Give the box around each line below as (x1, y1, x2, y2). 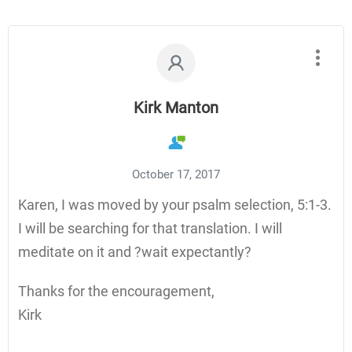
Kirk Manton (134, 98, 218, 118)
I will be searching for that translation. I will (18, 220, 282, 237)
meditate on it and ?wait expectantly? (18, 244, 251, 261)
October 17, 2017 (132, 167, 220, 182)
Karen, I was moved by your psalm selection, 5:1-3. (18, 196, 332, 214)
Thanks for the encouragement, (18, 283, 214, 300)
